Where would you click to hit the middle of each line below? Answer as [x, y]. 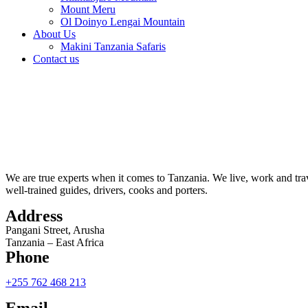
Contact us [56, 58]
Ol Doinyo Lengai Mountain [123, 21]
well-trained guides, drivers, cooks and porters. [107, 190]
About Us [54, 34]
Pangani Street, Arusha [55, 230]
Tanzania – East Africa [55, 242]
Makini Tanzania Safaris [113, 46]
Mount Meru [88, 9]
